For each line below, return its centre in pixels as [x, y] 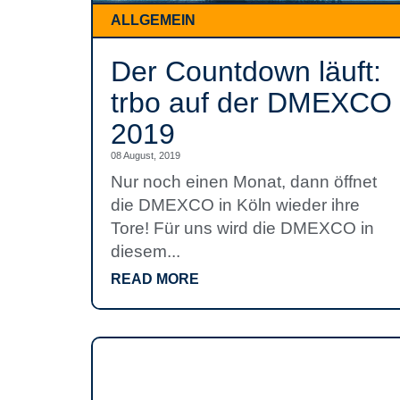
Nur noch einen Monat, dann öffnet [244, 182]
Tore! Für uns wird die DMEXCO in [242, 228]
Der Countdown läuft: [246, 71]
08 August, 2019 [146, 155]
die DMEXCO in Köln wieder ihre [235, 205]
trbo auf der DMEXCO [251, 103]
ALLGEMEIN [153, 20]
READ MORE [155, 279]
